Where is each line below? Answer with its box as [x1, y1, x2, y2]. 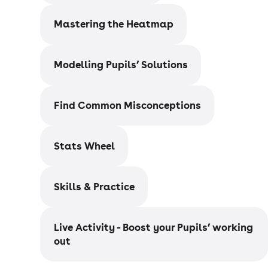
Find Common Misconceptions [53, 99, 201, 111]
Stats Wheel [53, 139, 115, 152]
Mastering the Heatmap [53, 18, 173, 31]
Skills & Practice [53, 180, 135, 193]
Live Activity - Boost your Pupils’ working [53, 221, 253, 233]
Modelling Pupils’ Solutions [53, 59, 188, 71]
